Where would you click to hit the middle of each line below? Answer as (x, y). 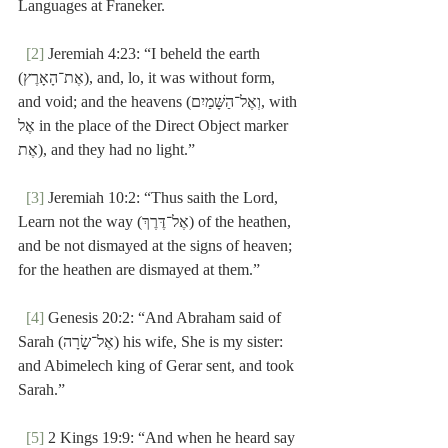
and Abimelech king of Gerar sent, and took (158, 366)
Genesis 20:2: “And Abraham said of (164, 318)
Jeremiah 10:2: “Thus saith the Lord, (163, 198)
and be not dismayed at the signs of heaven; (157, 246)
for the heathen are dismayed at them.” (139, 270)
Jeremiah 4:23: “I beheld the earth (154, 54)
